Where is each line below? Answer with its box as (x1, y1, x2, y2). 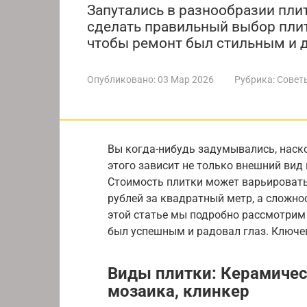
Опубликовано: (87, 73, 156, 85)
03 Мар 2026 (158, 73, 214, 85)
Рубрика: (234, 73, 275, 85)
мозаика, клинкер (108, 281, 249, 301)
